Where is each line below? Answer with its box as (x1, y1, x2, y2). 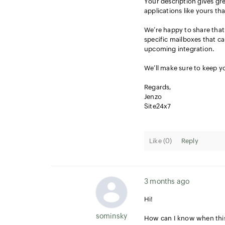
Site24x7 (144, 102, 171, 110)
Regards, (144, 83, 172, 91)
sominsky (95, 212, 128, 220)
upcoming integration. (144, 45, 215, 53)
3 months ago (144, 177, 190, 185)
